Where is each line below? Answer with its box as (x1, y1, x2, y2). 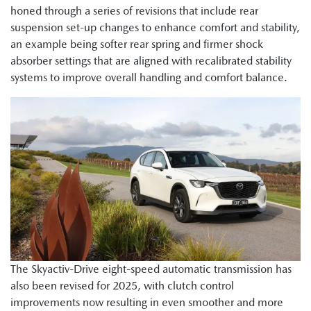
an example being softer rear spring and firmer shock (10, 37, 263, 51)
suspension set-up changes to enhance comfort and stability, (10, 21, 300, 35)
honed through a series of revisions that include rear (10, 4, 258, 18)
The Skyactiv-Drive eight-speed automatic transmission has (10, 262, 292, 276)
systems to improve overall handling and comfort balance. (10, 71, 287, 85)
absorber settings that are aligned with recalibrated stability (10, 54, 292, 68)
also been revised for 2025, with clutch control (10, 278, 234, 292)
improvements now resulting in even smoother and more (10, 295, 283, 309)
